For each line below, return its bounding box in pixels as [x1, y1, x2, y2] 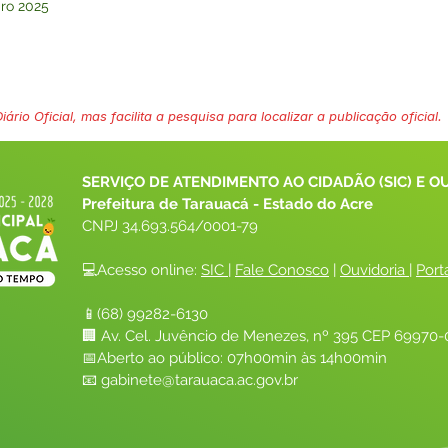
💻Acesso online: [82, 261, 201, 279]
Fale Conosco [235, 261, 329, 279]
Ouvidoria [340, 261, 405, 279]
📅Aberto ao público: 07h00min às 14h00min [82, 349, 387, 367]
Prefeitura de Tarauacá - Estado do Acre [82, 195, 373, 213]
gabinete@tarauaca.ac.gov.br [101, 371, 298, 389]
